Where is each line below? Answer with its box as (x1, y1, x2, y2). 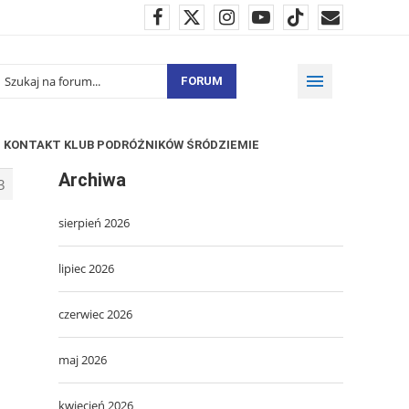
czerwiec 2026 (58, 305, 132, 322)
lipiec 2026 (58, 259, 114, 277)
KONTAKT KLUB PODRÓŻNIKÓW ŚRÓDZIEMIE (4, 137, 259, 152)
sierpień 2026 (58, 214, 130, 231)
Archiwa (58, 168, 126, 191)
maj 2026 (58, 351, 107, 368)
